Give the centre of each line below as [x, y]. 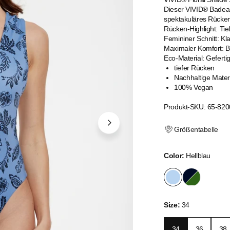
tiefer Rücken [194, 68]
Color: [174, 156]
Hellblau [198, 156]
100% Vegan [194, 87]
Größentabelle [196, 129]
